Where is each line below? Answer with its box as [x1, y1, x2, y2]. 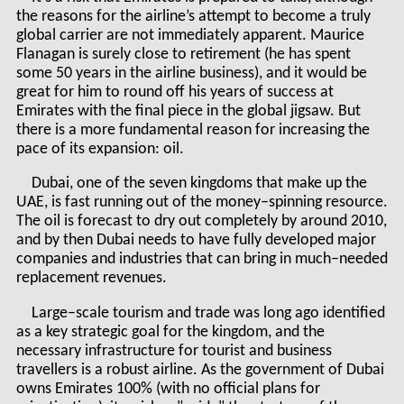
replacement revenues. [15, 271, 167, 287]
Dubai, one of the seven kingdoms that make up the [32, 176, 368, 192]
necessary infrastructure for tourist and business [15, 343, 332, 359]
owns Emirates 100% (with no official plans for [15, 381, 320, 397]
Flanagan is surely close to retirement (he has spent [15, 46, 351, 62]
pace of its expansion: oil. [15, 141, 184, 157]
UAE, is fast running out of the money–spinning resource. [15, 195, 388, 211]
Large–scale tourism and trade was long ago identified [32, 305, 386, 321]
